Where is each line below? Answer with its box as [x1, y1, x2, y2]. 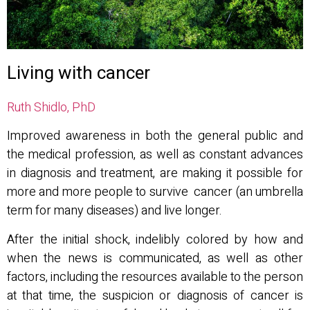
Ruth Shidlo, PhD [7, 98, 95, 118]
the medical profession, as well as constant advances [7, 145, 303, 165]
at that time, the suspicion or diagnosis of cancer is [7, 286, 303, 305]
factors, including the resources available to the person [7, 267, 303, 286]
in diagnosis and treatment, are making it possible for [7, 164, 303, 183]
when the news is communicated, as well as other [7, 248, 303, 268]
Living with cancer [7, 60, 150, 87]
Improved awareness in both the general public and [7, 127, 303, 146]
